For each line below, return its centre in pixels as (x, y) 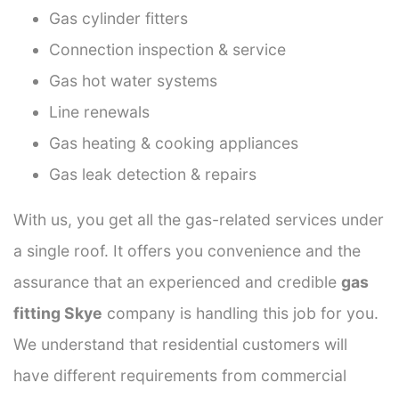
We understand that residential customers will (180, 344)
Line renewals (99, 111)
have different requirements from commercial (180, 375)
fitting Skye (58, 313)
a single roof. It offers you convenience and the (187, 250)
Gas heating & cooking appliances (174, 142)
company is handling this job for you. (240, 313)
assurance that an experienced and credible (177, 281)
